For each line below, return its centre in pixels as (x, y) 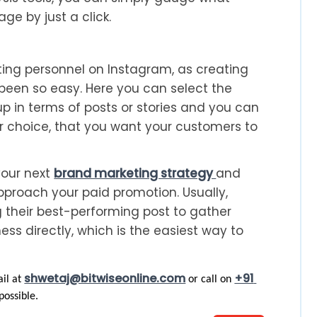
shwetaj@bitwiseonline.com (105, 278)
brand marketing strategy (135, 173)
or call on (210, 279)
